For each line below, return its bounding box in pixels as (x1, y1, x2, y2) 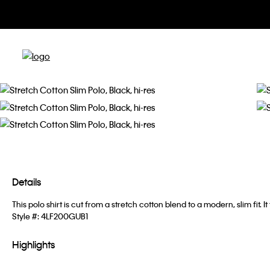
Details (12, 175, 41, 188)
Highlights (12, 237, 55, 251)
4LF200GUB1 (41, 210, 88, 221)
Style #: (12, 210, 41, 221)
